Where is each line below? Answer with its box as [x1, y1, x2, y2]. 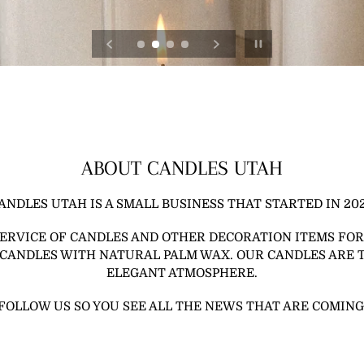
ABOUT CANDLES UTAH [81, 156, 283, 180]
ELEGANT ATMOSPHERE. [106, 266, 258, 281]
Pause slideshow [262, 31, 323, 46]
